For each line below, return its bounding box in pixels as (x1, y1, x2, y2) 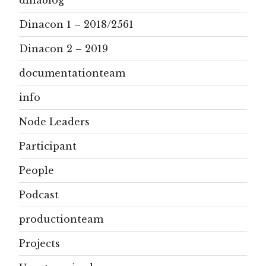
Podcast (19, 188, 59, 201)
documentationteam (19, 66, 125, 79)
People (19, 164, 54, 176)
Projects (19, 237, 60, 249)
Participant (19, 140, 77, 152)
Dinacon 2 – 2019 (19, 42, 108, 55)
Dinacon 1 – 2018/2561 (19, 18, 134, 30)
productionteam (19, 213, 103, 225)
